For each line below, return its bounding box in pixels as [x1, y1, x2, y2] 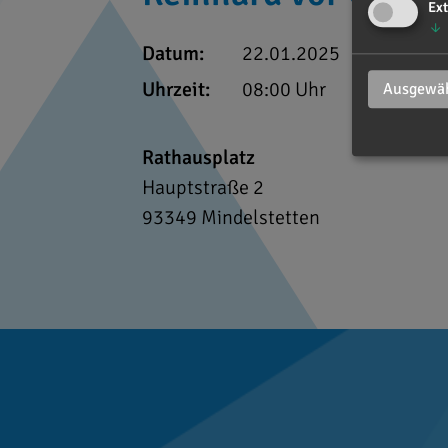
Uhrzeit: [142, 77, 210, 103]
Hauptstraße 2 [142, 175, 264, 201]
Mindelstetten [201, 205, 320, 231]
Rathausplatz [142, 145, 255, 171]
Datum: [142, 41, 204, 67]
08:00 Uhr [242, 77, 326, 103]
